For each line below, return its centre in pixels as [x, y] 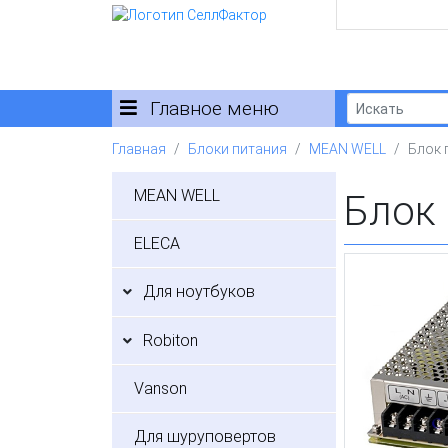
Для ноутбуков [199, 292]
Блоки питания [237, 149]
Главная [139, 149]
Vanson [161, 389]
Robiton [171, 340]
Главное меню [212, 108]
